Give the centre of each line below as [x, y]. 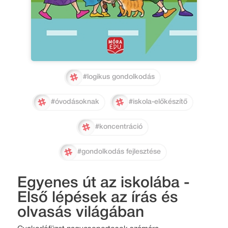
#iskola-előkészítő [158, 102]
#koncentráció [119, 127]
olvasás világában [81, 213]
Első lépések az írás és [98, 198]
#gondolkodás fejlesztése [119, 152]
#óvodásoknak [75, 102]
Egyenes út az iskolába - [104, 184]
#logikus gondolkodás [119, 77]
